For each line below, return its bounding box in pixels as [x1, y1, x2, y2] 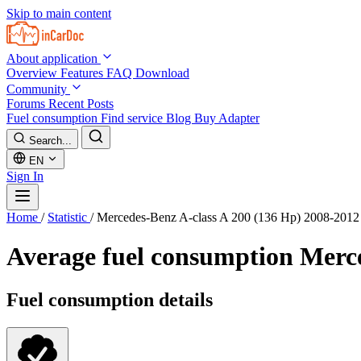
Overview [6, 66, 60, 80]
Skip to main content [6, 6, 111, 20]
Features [60, 66, 106, 80]
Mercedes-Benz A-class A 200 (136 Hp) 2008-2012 [97, 210, 359, 224]
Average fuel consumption [6, 242, 300, 272]
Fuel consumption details [6, 288, 213, 310]
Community [6, 82, 70, 96]
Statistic [48, 210, 90, 224]
